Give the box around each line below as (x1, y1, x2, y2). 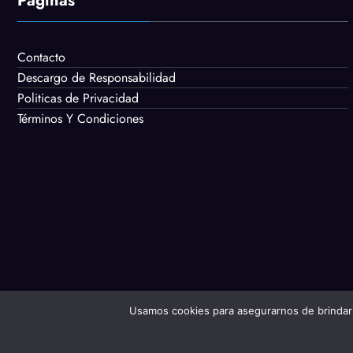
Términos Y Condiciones (17, 110, 143, 128)
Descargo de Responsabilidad (17, 69, 176, 87)
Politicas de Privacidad (17, 89, 139, 108)
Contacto (17, 48, 65, 67)
